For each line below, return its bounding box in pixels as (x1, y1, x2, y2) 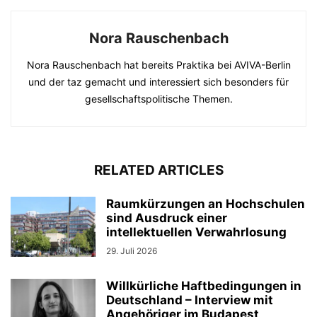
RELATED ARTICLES (93, 162, 224, 179)
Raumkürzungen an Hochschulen (106, 197, 305, 212)
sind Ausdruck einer (106, 211, 227, 226)
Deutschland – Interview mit (106, 293, 273, 308)
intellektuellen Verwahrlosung (106, 225, 287, 240)
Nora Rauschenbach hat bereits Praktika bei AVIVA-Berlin (26, 59, 291, 71)
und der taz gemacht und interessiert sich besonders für (28, 76, 289, 88)
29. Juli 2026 (106, 246, 157, 257)
